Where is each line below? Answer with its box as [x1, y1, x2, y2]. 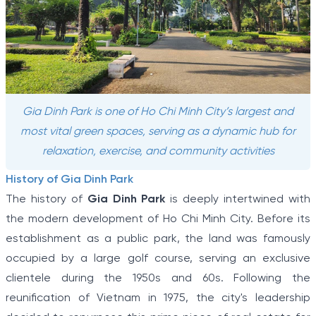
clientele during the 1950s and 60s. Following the [6, 272, 310, 285]
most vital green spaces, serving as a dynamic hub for [20, 126, 296, 138]
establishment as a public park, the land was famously [6, 233, 310, 245]
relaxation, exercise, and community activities [42, 145, 274, 158]
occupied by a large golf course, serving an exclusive [6, 253, 310, 265]
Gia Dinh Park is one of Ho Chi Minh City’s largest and [23, 106, 293, 119]
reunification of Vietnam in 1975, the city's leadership [6, 292, 310, 305]
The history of [6, 193, 87, 206]
